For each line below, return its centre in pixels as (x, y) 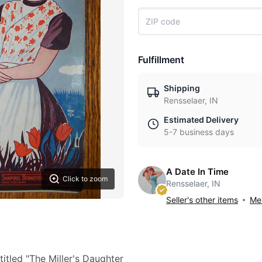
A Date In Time (197, 172)
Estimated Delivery (201, 120)
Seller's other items (202, 200)
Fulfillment (161, 60)
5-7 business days (199, 132)
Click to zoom (85, 179)
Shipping (182, 88)
